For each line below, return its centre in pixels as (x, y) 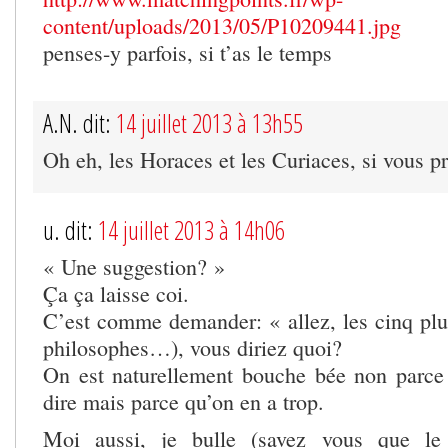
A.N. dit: (79, 122)
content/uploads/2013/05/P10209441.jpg (222, 25)
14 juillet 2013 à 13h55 (209, 122)
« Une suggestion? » (134, 266)
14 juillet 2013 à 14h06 (191, 229)
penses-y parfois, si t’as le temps (187, 52)
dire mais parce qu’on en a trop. (183, 401)
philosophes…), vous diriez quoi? (192, 347)
